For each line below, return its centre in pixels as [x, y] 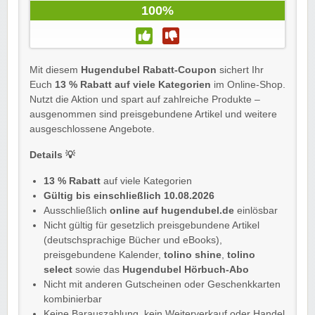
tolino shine [193, 255]
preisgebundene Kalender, [104, 255]
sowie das [97, 269]
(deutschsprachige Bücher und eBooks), [133, 240]
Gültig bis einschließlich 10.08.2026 [129, 195]
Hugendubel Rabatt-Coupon [149, 70]
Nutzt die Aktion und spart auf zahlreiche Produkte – [145, 99]
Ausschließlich [77, 210]
